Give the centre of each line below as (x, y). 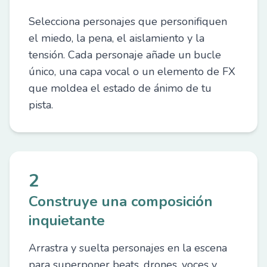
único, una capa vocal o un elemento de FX (132, 72)
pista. (41, 105)
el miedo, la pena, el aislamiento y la (117, 38)
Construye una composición (121, 201)
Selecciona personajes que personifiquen (128, 21)
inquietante (67, 221)
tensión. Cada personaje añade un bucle (125, 55)
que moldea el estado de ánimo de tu (120, 88)
